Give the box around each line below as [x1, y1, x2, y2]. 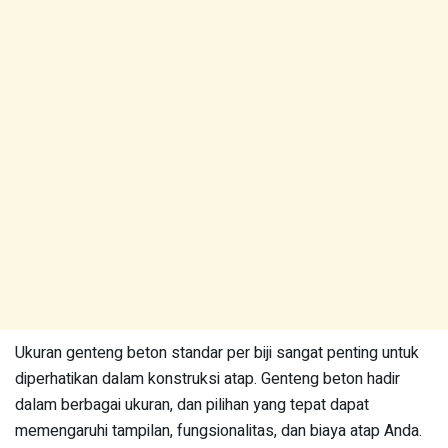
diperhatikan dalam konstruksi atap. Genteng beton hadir [15, 367, 400, 391]
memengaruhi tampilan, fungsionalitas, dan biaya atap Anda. [15, 419, 422, 443]
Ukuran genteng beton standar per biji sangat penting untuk [15, 341, 419, 365]
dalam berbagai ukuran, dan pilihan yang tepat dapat [15, 393, 369, 417]
